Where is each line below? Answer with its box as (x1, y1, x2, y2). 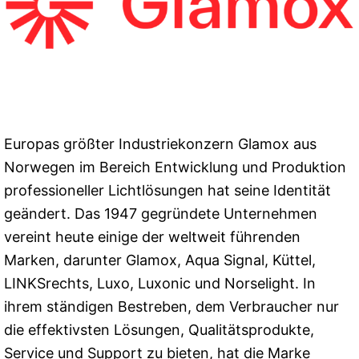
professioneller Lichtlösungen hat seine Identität (4, 181, 331, 199)
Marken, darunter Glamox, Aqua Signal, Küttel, (4, 251, 316, 268)
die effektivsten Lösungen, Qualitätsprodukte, (4, 321, 314, 338)
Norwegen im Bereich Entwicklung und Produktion (4, 158, 346, 175)
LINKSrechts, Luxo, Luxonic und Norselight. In (4, 274, 316, 292)
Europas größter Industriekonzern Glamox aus (4, 135, 317, 152)
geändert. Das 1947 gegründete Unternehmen (4, 204, 317, 222)
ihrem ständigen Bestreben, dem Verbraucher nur (4, 297, 339, 315)
